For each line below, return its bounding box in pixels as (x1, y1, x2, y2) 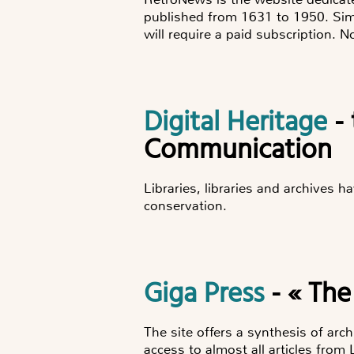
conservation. (144, 196, 231, 214)
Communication (144, 129, 332, 174)
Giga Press (162, 273, 264, 318)
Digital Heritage (162, 101, 327, 146)
